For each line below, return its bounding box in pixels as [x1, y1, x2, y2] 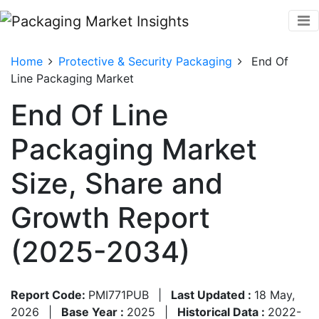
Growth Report [11, 199, 210, 235]
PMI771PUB [88, 287, 149, 302]
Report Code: [11, 287, 88, 302]
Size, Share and [11, 165, 223, 201]
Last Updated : [171, 287, 254, 302]
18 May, [254, 287, 295, 302]
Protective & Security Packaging [58, 53, 232, 68]
